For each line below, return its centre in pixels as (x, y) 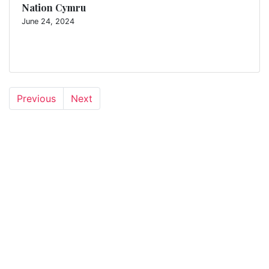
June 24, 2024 (48, 21)
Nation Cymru (54, 8)
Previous (36, 98)
